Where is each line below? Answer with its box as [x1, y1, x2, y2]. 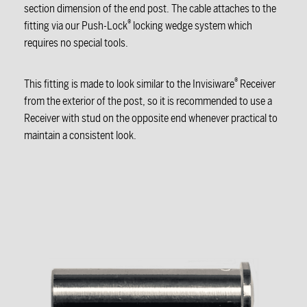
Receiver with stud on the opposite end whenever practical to [24, 111, 278, 126]
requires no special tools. [24, 36, 128, 51]
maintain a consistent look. [24, 128, 136, 143]
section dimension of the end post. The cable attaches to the [24, 1, 276, 16]
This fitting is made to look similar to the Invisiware [24, 77, 234, 92]
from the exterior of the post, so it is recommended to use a [24, 94, 272, 109]
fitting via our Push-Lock [24, 19, 127, 34]
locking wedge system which [131, 19, 252, 34]
